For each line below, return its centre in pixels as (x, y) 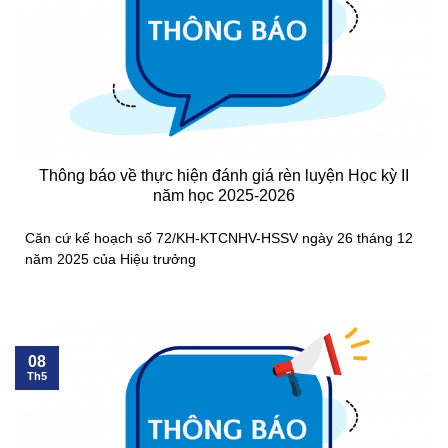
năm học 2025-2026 (224, 196)
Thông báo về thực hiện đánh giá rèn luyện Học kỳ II (224, 176)
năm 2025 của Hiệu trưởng (110, 259)
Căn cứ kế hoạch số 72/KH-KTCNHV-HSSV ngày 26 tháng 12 (219, 238)
